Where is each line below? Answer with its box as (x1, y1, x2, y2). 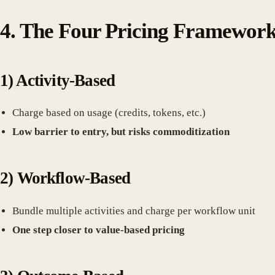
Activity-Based (15, 71, 115, 90)
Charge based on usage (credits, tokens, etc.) (12, 107, 206, 119)
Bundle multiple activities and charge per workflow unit (12, 204, 255, 217)
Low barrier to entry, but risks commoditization (12, 126, 230, 138)
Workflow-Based (17, 169, 131, 188)
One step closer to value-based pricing (12, 223, 185, 236)
